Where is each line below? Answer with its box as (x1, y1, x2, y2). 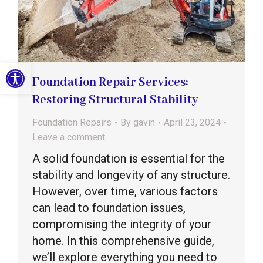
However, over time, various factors (32, 184, 218, 199)
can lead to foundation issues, (32, 201, 186, 215)
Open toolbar (5, 57, 109, 80)
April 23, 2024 (164, 117, 221, 129)
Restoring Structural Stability (32, 93, 198, 108)
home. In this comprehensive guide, (32, 234, 214, 248)
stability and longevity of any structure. (32, 168, 230, 183)
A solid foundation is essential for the (32, 151, 225, 166)
